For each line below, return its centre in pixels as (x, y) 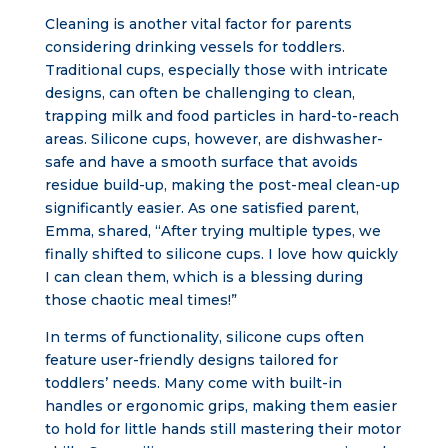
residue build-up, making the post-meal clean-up (222, 185)
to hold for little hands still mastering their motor (222, 429)
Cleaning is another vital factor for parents (198, 24)
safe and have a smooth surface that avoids (201, 162)
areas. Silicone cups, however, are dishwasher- (213, 139)
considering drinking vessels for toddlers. (194, 47)
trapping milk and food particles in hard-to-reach (221, 116)
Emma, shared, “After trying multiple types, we (212, 231)
